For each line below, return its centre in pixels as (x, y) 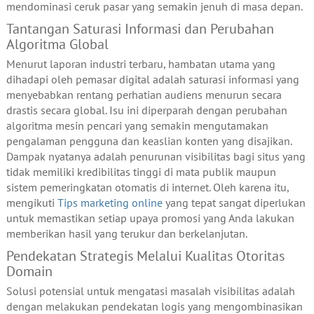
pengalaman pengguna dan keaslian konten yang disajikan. (149, 141)
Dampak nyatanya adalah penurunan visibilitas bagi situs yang (156, 157)
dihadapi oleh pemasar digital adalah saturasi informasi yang (152, 80)
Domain (29, 272)
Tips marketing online (110, 203)
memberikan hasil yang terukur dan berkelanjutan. (127, 234)
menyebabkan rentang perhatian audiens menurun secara (144, 95)
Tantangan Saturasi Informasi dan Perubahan (140, 29)
